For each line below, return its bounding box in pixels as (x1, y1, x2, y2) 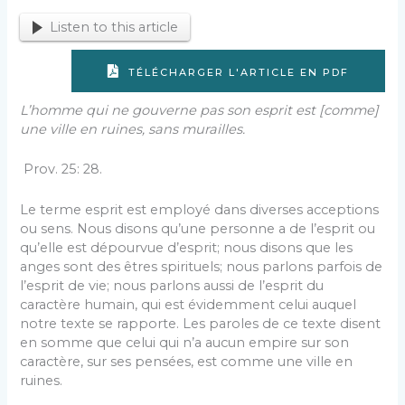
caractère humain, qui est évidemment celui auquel (20, 296, 357, 313)
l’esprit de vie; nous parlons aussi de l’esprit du (20, 277, 325, 294)
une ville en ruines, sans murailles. (20, 121, 246, 138)
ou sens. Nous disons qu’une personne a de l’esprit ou (20, 220, 376, 237)
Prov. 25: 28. (20, 161, 103, 178)
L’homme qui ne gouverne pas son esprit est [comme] (20, 102, 380, 119)
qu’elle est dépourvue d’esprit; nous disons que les (20, 239, 353, 256)
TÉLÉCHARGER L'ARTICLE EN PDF (123, 66, 349, 80)
